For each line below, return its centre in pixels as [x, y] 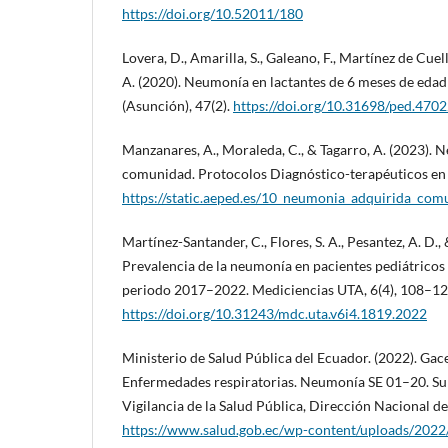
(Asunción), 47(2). [177, 106]
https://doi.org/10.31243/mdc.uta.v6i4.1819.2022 [274, 314]
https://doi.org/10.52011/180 [212, 14]
